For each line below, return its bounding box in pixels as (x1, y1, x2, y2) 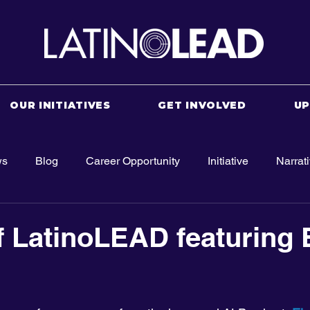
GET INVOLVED (158, 99, 246, 111)
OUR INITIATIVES (10, 99, 111, 111)
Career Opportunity (86, 154, 180, 167)
